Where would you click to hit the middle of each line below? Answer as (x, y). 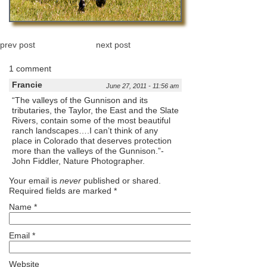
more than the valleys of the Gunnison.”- (88, 150)
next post (113, 44)
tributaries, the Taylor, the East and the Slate (95, 110)
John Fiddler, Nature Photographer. (78, 161)
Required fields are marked (61, 190)
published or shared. (121, 180)
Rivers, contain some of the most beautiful (91, 120)
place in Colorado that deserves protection (92, 140)
